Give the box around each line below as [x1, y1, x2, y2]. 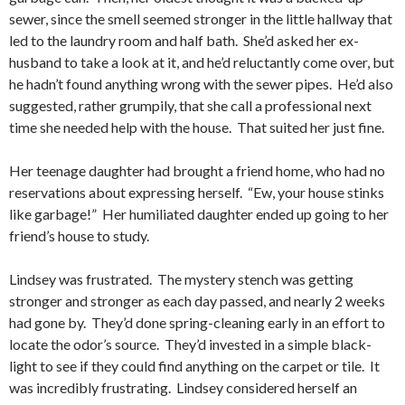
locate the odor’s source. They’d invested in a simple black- [9, 335, 372, 353]
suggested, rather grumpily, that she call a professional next [9, 97, 372, 114]
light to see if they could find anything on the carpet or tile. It [9, 357, 380, 374]
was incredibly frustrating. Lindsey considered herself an [9, 379, 357, 396]
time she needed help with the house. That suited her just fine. [9, 118, 384, 136]
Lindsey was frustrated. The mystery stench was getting [9, 270, 353, 287]
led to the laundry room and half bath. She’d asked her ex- [9, 32, 359, 49]
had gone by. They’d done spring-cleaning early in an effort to [9, 314, 385, 331]
